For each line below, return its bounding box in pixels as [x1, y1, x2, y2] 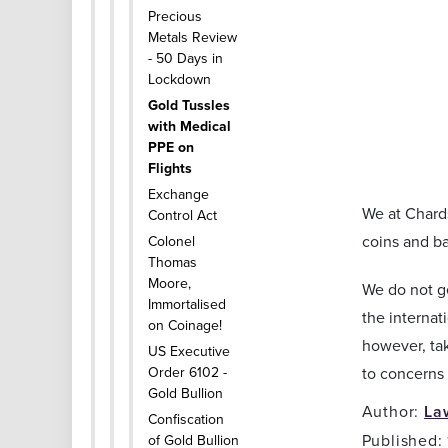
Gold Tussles [148, 95, 230, 115]
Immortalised [148, 294, 226, 314]
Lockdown [148, 69, 211, 89]
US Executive [148, 341, 230, 361]
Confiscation [148, 409, 224, 429]
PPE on [148, 137, 194, 157]
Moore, [148, 273, 191, 293]
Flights [148, 158, 192, 178]
